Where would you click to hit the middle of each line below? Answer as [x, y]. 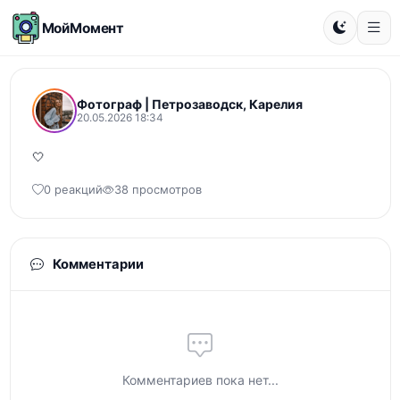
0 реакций [73, 190]
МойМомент [83, 28]
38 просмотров [158, 190]
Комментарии [96, 264]
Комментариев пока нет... [200, 380]
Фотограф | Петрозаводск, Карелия [189, 104]
